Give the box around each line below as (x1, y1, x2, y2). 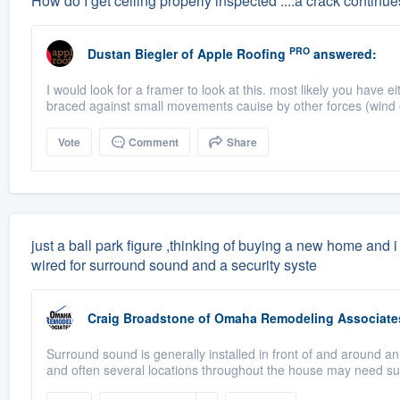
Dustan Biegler (87, 45, 178, 63)
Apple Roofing (196, 45, 286, 63)
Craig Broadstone (87, 309, 195, 328)
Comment (125, 134, 179, 151)
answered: (309, 45, 377, 63)
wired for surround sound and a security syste (30, 254, 317, 276)
